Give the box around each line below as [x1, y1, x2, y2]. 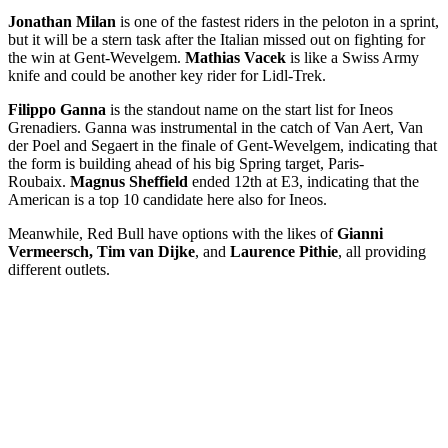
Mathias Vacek [185, 48, 286, 66]
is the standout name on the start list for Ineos [106, 100, 393, 118]
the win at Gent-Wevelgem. [8, 48, 185, 66]
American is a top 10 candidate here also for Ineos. [8, 190, 331, 208]
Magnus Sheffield [70, 172, 188, 190]
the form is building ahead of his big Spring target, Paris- [8, 154, 364, 172]
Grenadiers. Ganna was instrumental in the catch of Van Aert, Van [8, 118, 423, 136]
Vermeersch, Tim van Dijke [8, 242, 195, 260]
